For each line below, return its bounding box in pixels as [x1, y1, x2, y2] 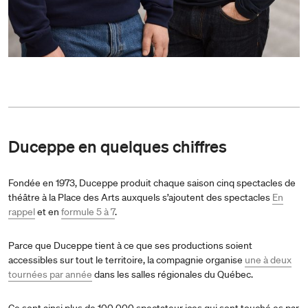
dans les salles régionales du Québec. [92, 267, 253, 280]
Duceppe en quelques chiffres [8, 135, 227, 156]
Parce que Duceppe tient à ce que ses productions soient [8, 239, 252, 252]
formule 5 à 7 [61, 205, 115, 218]
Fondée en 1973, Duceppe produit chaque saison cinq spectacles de [8, 176, 296, 189]
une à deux [245, 253, 291, 266]
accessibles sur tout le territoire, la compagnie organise [8, 253, 245, 266]
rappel [8, 205, 35, 218]
